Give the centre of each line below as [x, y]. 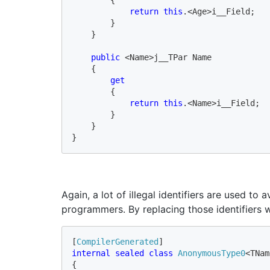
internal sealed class [125, 253]
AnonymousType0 [212, 253]
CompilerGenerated [118, 241]
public [108, 57]
